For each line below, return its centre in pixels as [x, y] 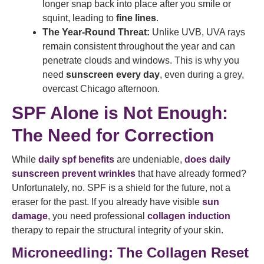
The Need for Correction [113, 135]
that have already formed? [191, 174]
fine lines [136, 18]
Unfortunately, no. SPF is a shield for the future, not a [121, 188]
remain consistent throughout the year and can [139, 46]
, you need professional [98, 216]
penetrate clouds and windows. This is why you [141, 60]
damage [30, 216]
